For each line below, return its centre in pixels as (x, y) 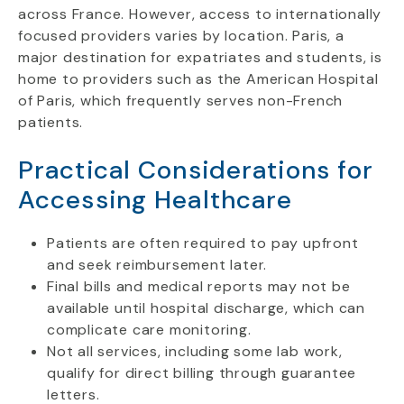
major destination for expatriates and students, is (200, 57)
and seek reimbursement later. (157, 265)
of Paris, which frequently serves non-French (181, 101)
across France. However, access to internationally (200, 14)
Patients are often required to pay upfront (203, 243)
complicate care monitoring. (149, 330)
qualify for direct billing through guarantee (202, 373)
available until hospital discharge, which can (206, 308)
